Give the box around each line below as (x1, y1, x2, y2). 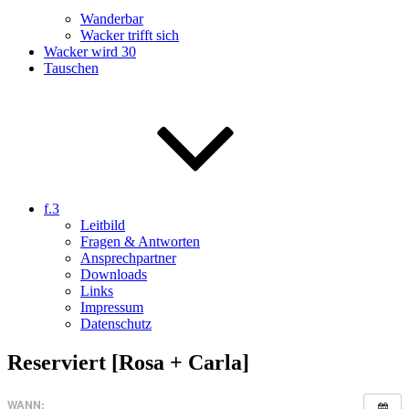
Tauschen (44, 60, 99, 76)
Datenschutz (80, 316, 152, 331)
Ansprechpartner (80, 250, 176, 266)
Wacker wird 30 (44, 44, 136, 59)
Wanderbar (80, 11, 143, 26)
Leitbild (80, 217, 125, 233)
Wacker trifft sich (80, 27, 179, 43)
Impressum (80, 299, 143, 315)
